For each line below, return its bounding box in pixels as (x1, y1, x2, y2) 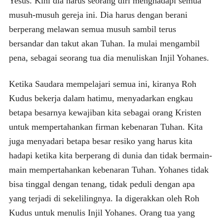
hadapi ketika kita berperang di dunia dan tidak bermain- (8, 150, 212, 160)
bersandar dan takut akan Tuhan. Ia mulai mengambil (8, 38, 200, 48)
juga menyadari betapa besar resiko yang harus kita (8, 136, 192, 146)
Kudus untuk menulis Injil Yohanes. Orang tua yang (8, 207, 195, 218)
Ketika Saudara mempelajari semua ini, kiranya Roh (8, 78, 196, 89)
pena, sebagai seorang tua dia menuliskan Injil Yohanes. (8, 52, 209, 63)
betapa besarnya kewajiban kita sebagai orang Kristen (8, 107, 201, 117)
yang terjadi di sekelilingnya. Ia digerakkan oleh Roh (8, 193, 199, 203)
